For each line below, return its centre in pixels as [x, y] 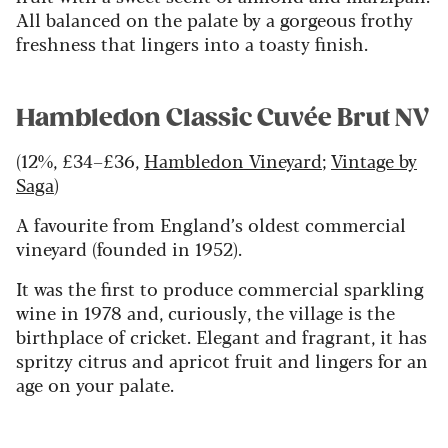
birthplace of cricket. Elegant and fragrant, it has [221, 335]
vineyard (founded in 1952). [129, 247]
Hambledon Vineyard [233, 159]
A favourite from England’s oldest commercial [211, 223]
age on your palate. [95, 383]
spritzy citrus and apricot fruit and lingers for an [222, 359]
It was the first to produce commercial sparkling [220, 287]
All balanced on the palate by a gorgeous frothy [214, 18]
